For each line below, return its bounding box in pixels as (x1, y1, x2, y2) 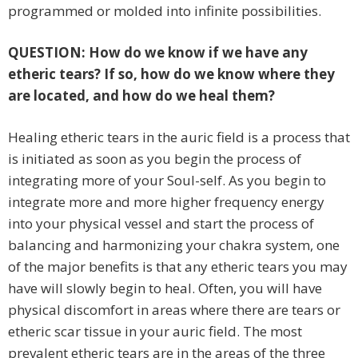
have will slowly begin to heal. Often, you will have (8, 279, 322, 298)
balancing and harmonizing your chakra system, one (8, 236, 340, 255)
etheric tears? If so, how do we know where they (8, 65, 335, 84)
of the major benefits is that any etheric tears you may (8, 257, 348, 276)
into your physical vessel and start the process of (8, 214, 314, 233)
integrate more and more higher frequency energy (8, 193, 324, 212)
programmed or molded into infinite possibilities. (8, 2, 321, 21)
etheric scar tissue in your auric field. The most (8, 322, 302, 341)
